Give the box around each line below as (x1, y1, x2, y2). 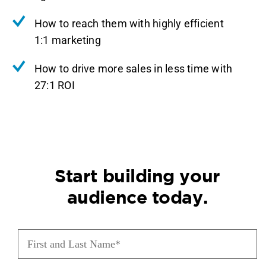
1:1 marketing (34, 34, 101, 47)
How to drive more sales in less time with (34, 62, 233, 75)
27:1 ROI (34, 79, 75, 92)
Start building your (55, 166, 220, 186)
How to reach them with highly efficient (34, 17, 224, 30)
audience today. (66, 187, 208, 208)
